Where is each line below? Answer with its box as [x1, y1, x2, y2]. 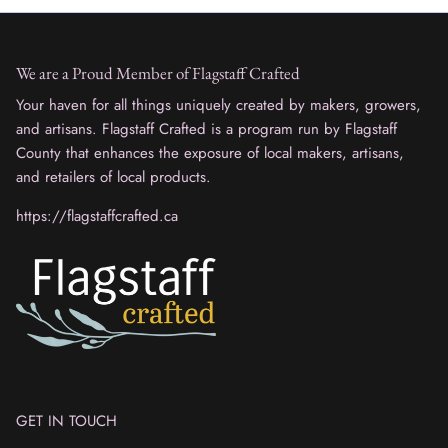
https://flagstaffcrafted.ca [16, 205, 178, 228]
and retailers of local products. [16, 166, 211, 189]
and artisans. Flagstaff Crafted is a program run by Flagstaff [16, 118, 397, 141]
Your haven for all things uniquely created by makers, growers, [16, 94, 421, 117]
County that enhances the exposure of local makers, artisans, [16, 142, 404, 165]
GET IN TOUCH [16, 409, 117, 432]
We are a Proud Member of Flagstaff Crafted [16, 62, 300, 85]
